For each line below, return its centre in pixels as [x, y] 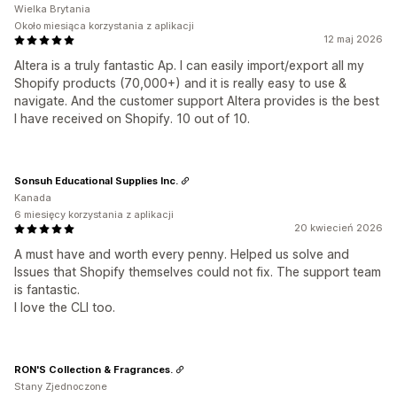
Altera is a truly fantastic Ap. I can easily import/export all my [189, 65]
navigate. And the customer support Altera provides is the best [197, 101]
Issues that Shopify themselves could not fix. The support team [198, 272]
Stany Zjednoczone [61, 386]
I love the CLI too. [65, 307]
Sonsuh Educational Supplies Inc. [96, 180]
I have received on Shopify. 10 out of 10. [132, 118]
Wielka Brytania [52, 9]
